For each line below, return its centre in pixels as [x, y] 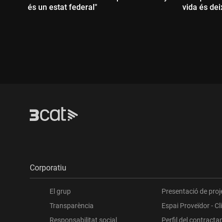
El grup [60, 191]
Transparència [72, 205]
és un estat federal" [62, 7]
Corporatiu [48, 167]
